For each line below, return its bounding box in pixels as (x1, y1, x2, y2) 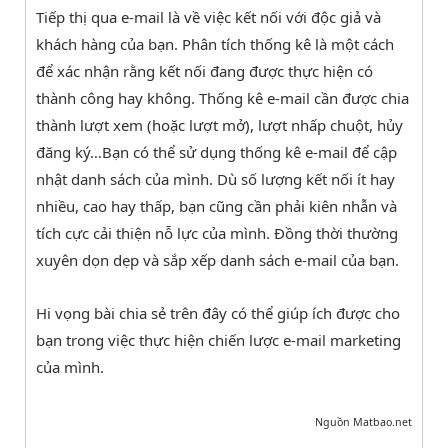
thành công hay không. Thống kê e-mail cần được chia (36, 87, 409, 108)
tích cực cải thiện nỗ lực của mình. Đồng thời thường (36, 222, 398, 243)
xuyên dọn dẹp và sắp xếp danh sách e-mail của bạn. (36, 249, 399, 270)
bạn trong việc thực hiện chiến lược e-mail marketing (36, 329, 401, 350)
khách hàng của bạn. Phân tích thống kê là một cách (36, 33, 394, 54)
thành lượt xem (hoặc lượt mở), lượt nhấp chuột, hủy (36, 114, 403, 135)
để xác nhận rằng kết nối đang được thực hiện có (36, 60, 373, 81)
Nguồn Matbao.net (315, 414, 412, 429)
